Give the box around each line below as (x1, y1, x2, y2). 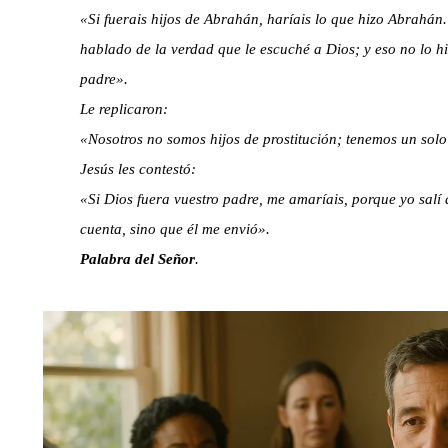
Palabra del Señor (79, 250, 195, 267)
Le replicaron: (79, 100, 168, 117)
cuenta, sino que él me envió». (79, 220, 270, 237)
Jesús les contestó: (79, 160, 196, 177)
